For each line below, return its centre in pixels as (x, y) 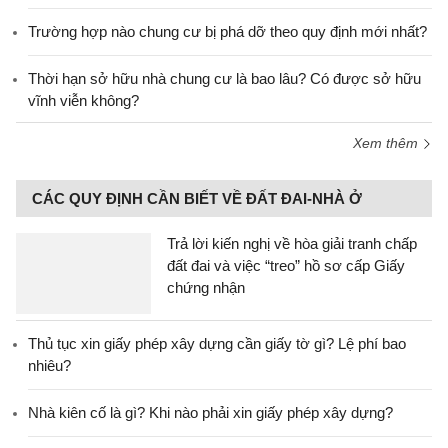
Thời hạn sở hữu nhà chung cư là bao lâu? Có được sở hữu (224, 78)
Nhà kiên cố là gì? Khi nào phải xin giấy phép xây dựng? (210, 412)
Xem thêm (387, 143)
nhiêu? (49, 365)
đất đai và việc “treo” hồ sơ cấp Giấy (286, 265)
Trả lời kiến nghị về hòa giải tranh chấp (292, 243)
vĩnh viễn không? (83, 100)
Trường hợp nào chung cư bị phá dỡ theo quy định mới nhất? (227, 31)
